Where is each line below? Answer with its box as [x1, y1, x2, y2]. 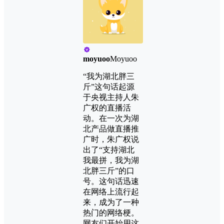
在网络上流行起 [83, 187, 139, 196]
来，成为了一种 [83, 197, 139, 206]
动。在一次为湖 [83, 113, 139, 122]
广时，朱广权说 [83, 134, 139, 143]
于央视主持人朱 [83, 92, 139, 101]
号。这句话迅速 [83, 176, 139, 185]
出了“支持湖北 [83, 145, 134, 154]
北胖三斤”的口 [83, 166, 134, 175]
